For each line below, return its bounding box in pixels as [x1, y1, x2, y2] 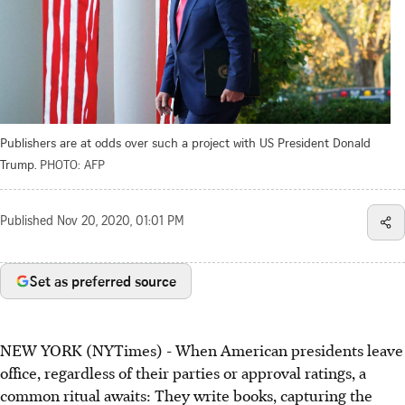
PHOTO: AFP [40, 155, 105, 173]
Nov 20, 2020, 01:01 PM [57, 215, 184, 229]
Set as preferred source [30, 270, 176, 291]
